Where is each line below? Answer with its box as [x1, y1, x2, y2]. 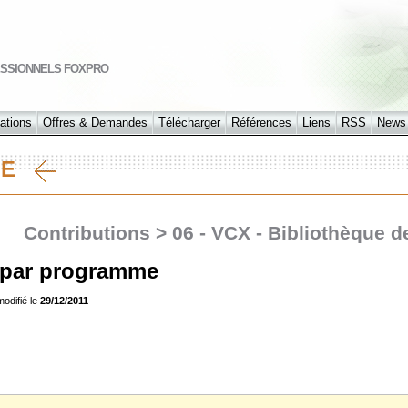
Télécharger [158, 116, 220, 129]
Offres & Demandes [43, 116, 148, 129]
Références [231, 116, 291, 129]
